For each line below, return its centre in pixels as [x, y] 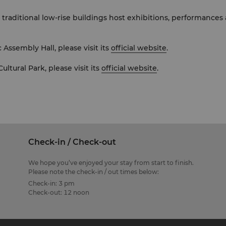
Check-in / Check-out [72, 142]
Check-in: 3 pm [51, 183]
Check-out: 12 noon [59, 192]
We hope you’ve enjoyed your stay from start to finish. [111, 163]
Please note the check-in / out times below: [93, 172]
